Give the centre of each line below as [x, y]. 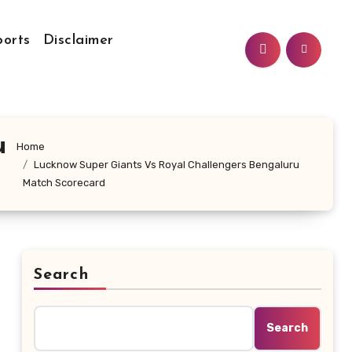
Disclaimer [78, 40]
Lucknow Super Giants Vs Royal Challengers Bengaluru [166, 164]
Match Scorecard [64, 182]
